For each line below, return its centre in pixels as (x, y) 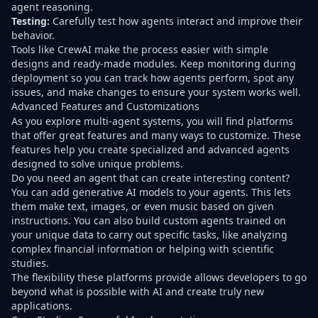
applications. (42, 306)
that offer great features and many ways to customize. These (156, 136)
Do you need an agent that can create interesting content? (150, 178)
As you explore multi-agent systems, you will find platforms (152, 121)
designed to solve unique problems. (97, 164)
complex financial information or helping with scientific (143, 249)
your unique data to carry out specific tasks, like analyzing (149, 235)
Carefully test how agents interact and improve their (176, 21)
